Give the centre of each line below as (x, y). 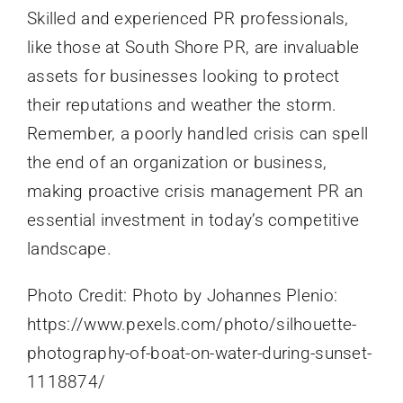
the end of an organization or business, (177, 163)
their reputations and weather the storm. (182, 105)
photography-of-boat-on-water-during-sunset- (199, 354)
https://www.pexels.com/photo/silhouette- (192, 325)
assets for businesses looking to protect (183, 76)
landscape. (69, 249)
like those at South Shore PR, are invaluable (193, 48)
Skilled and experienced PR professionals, (188, 19)
